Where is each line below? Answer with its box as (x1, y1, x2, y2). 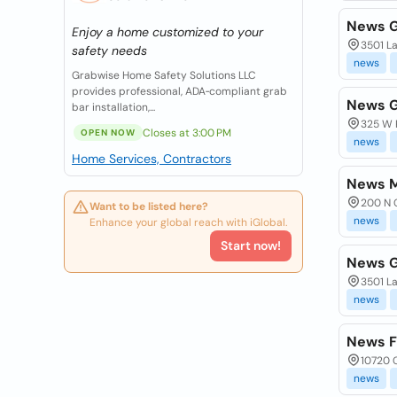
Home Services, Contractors (72, 151, 231, 167)
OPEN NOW (81, 127, 136, 138)
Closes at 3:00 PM (143, 125, 231, 140)
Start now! (220, 237, 281, 253)
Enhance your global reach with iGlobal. (90, 215, 287, 230)
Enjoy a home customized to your (72, 24, 263, 40)
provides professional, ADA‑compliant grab (72, 84, 287, 98)
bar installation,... (72, 100, 155, 114)
